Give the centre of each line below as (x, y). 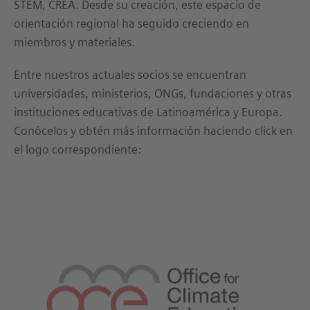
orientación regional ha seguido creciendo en (131, 24)
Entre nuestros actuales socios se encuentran (130, 75)
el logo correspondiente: (77, 149)
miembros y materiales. (74, 42)
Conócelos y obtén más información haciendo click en (153, 131)
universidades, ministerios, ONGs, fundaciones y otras (153, 93)
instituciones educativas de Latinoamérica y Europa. (148, 112)
